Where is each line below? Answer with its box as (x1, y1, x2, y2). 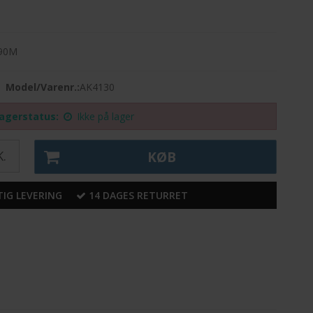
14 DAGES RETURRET (88, 188, 188, 202)
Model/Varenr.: (6, 80, 80, 94)
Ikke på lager (77, 110, 134, 124)
